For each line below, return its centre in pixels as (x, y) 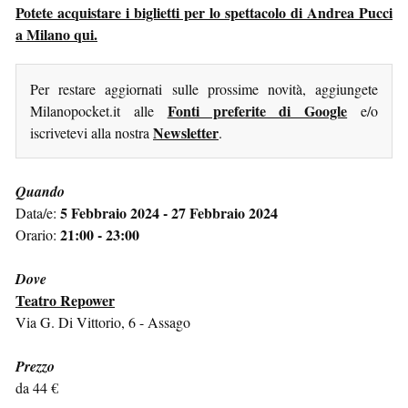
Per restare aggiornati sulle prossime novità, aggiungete (204, 88)
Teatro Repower (65, 300)
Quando (40, 191)
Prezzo (35, 366)
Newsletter (186, 132)
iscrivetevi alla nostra (92, 132)
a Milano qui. (56, 34)
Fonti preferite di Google (257, 110)
